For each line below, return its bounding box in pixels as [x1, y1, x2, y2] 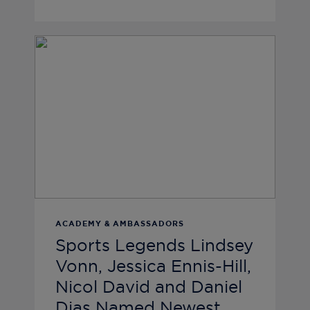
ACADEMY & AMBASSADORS [55, 220, 184, 228]
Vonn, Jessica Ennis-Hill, [55, 259, 251, 276]
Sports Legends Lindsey [55, 238, 253, 255]
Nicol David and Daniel [55, 280, 242, 297]
